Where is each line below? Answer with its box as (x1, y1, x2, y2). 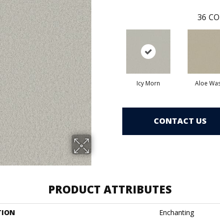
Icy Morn (136, 79, 160, 87)
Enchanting (159, 207, 194, 217)
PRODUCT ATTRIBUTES (48, 181, 172, 196)
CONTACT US (154, 115, 207, 127)
